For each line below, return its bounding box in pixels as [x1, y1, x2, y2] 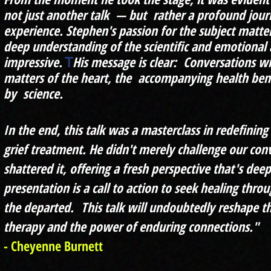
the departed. [4, 197, 74, 216]
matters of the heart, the [4, 68, 138, 87]
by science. [4, 83, 63, 102]
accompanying [138, 68, 212, 87]
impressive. [4, 52, 62, 71]
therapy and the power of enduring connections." [4, 217, 259, 235]
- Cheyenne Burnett [4, 236, 103, 255]
